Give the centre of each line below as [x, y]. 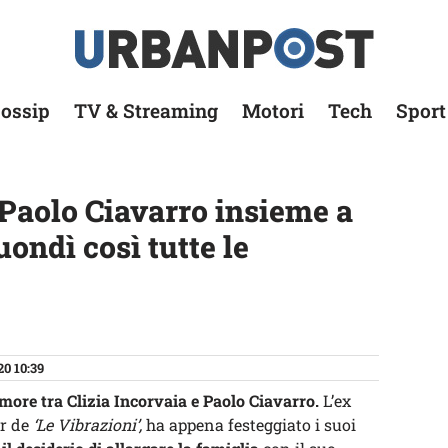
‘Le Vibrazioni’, [85, 424]
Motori [273, 110]
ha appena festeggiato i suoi [249, 424]
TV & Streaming [146, 110]
